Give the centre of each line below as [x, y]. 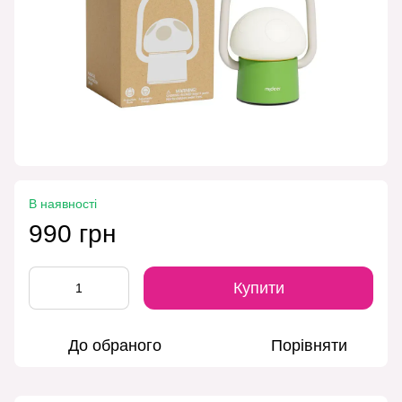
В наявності [63, 204]
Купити [258, 288]
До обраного [115, 346]
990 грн [72, 234]
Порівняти [309, 346]
